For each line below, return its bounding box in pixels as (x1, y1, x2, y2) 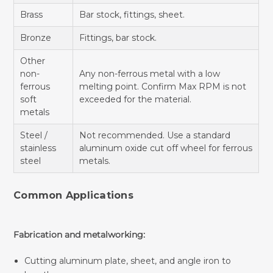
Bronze (20, 32, 52, 43)
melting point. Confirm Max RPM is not (79, 80, 247, 92)
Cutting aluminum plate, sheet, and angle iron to (24, 255, 231, 266)
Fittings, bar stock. (79, 32, 157, 43)
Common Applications (13, 188, 133, 201)
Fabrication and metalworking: (13, 229, 146, 240)
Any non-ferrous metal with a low (79, 68, 221, 79)
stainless (20, 142, 57, 154)
